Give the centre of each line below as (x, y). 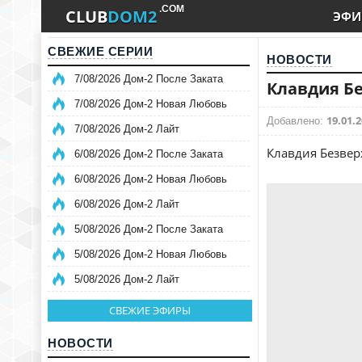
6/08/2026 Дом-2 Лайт (127, 204)
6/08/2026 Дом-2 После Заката (149, 154)
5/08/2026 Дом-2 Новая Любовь (151, 254)
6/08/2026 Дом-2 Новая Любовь (151, 179)
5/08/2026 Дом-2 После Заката (149, 229)
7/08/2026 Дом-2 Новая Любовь (151, 104)
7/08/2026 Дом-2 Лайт (127, 129)
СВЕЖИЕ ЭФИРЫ (150, 310)
